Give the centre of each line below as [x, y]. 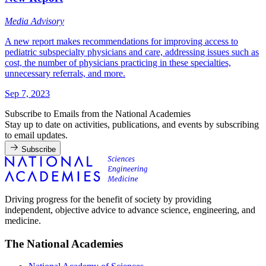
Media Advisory [34, 21]
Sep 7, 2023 [27, 93]
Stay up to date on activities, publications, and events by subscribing [132, 124]
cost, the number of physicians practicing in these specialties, [118, 62]
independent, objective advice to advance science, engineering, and [130, 210]
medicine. [23, 220]
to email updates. [36, 135]
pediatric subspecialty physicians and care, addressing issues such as [132, 52]
